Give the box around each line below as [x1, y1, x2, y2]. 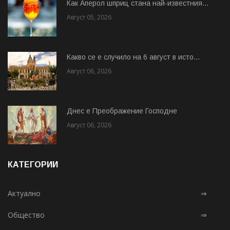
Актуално [8, 188, 41, 198]
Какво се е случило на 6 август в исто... [67, 52, 200, 61]
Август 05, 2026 [67, 12, 111, 22]
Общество [8, 209, 45, 220]
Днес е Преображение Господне [67, 106, 177, 115]
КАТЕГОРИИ [8, 160, 58, 169]
